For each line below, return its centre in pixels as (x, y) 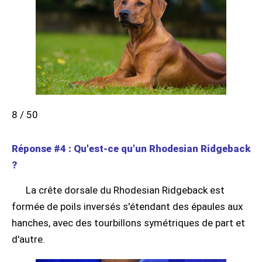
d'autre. (28, 239)
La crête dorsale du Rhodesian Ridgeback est (125, 190)
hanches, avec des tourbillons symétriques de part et (128, 223)
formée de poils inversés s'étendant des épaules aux (127, 207)
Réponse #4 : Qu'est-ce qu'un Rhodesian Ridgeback (131, 149)
